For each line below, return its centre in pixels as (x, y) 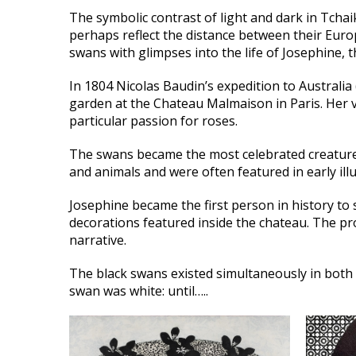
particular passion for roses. (153, 120)
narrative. (98, 240)
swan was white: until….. (139, 290)
